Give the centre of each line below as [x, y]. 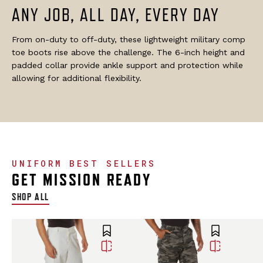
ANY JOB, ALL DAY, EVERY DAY [116, 14]
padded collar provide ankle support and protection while [127, 65]
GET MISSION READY [82, 179]
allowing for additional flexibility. [77, 78]
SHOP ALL [31, 196]
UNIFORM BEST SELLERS [84, 163]
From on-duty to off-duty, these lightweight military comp [129, 39]
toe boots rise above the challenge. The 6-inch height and [128, 52]
